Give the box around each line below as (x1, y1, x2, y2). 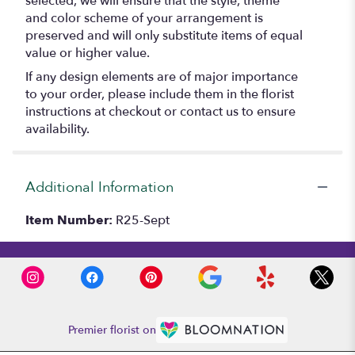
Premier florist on (67, 323, 156, 338)
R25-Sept (116, 211, 170, 229)
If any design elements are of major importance (25, 67, 298, 86)
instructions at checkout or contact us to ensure (25, 102, 296, 120)
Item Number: (25, 211, 116, 229)
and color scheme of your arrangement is (25, 9, 263, 27)
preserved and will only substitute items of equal (25, 26, 303, 44)
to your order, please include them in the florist (25, 85, 294, 103)
